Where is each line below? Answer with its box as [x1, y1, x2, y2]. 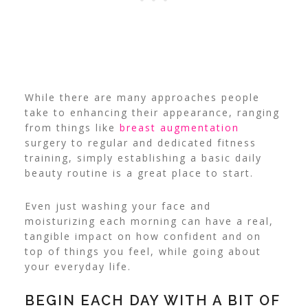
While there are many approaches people [24, 91, 260, 104]
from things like [24, 121, 120, 135]
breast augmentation [119, 121, 239, 135]
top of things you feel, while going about [24, 245, 261, 258]
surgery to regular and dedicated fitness [24, 136, 256, 150]
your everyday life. [24, 260, 131, 274]
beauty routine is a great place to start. [24, 166, 254, 180]
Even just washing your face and [24, 199, 211, 213]
